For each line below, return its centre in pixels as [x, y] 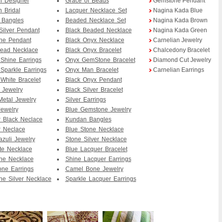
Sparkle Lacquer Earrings [101, 179]
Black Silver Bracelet [94, 90]
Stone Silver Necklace [96, 139]
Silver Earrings [85, 100]
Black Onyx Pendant [93, 80]
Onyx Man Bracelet [92, 70]
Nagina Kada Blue [178, 10]
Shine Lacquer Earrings [98, 159]
